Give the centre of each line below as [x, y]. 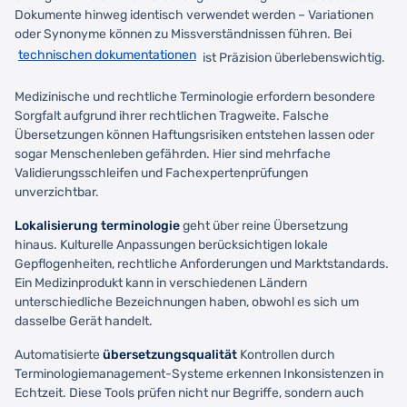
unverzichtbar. [57, 192]
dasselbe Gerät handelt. [84, 321]
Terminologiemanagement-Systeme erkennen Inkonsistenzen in [199, 373]
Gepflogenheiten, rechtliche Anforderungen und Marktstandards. [202, 263]
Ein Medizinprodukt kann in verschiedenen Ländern [161, 283]
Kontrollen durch [286, 354]
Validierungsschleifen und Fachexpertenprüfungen [161, 173]
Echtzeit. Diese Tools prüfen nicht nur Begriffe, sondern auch [189, 392]
